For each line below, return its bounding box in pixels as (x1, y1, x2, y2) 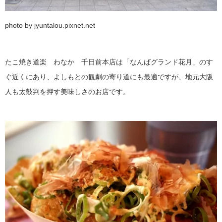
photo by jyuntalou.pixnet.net (5, 21, 95, 29)
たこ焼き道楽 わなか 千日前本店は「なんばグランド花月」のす (5, 58, 213, 65)
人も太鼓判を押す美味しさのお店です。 (5, 88, 130, 95)
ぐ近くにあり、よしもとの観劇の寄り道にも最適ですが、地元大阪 (5, 73, 213, 80)
